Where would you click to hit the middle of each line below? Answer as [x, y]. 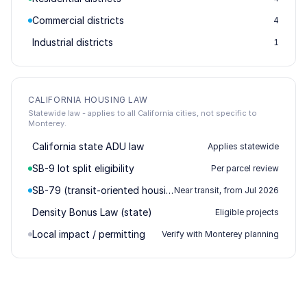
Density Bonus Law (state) [92, 212]
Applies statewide [243, 146]
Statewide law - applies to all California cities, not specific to [143, 113]
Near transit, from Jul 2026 [226, 190]
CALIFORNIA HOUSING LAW [88, 100]
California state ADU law [88, 146]
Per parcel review [245, 168]
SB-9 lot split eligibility [83, 168]
